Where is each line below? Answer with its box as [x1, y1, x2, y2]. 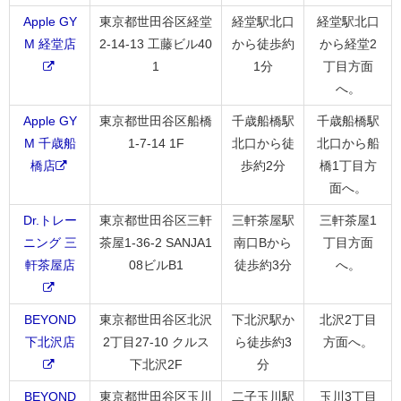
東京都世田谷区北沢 [99, 311, 212, 327]
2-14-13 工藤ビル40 [99, 36, 212, 51]
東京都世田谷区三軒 [99, 212, 212, 227]
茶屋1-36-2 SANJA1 [99, 235, 212, 250]
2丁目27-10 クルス [102, 334, 209, 349]
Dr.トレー [22, 212, 77, 227]
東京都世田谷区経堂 [99, 13, 212, 29]
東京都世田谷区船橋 [99, 113, 212, 128]
